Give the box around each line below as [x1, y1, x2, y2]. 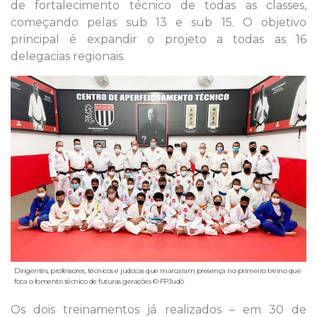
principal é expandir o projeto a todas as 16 [11, 33, 306, 47]
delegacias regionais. [11, 50, 125, 64]
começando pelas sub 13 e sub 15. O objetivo [11, 16, 306, 30]
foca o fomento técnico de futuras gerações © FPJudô [14, 276, 184, 286]
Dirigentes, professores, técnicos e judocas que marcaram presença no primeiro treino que [14, 265, 301, 275]
